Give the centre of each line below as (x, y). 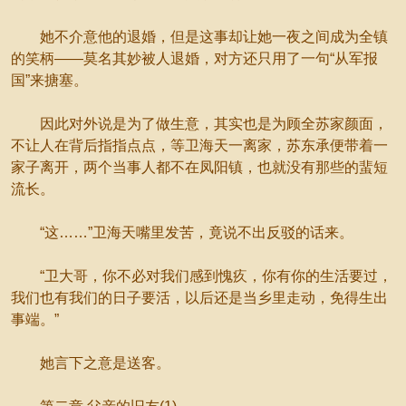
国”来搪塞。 (49, 80)
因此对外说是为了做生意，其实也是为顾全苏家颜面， (199, 124)
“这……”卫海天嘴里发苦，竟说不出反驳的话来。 (182, 232)
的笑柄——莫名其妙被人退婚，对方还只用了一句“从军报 (194, 58)
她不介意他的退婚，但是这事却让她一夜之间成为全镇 (199, 37)
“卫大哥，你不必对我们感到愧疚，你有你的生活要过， (202, 276)
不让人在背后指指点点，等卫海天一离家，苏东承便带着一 (199, 145)
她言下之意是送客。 (91, 363)
